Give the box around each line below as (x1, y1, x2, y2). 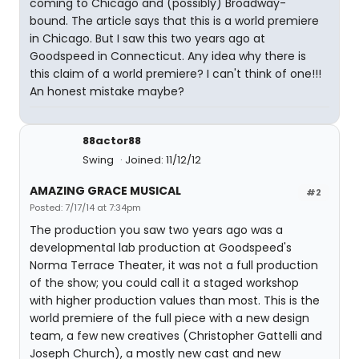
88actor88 (83, 133, 141, 148)
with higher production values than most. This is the (30, 292, 320, 309)
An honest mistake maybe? (30, 83, 184, 99)
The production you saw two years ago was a (30, 222, 283, 238)
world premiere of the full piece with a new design (30, 310, 309, 326)
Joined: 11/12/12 (125, 152, 201, 167)
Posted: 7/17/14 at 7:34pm (30, 201, 141, 214)
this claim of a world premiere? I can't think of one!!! (30, 66, 321, 82)
